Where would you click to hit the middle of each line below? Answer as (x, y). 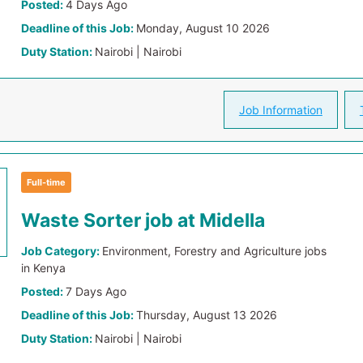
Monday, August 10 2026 (203, 28)
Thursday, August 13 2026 (207, 315)
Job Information (280, 110)
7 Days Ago (96, 291)
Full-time (47, 182)
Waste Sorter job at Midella (143, 220)
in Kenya (44, 268)
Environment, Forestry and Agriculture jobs (215, 251)
